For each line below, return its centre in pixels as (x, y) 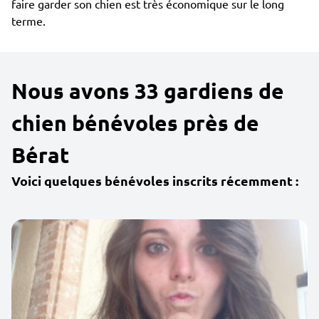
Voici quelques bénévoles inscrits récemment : (155, 181)
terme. (28, 21)
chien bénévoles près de (135, 123)
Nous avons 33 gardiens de (148, 91)
